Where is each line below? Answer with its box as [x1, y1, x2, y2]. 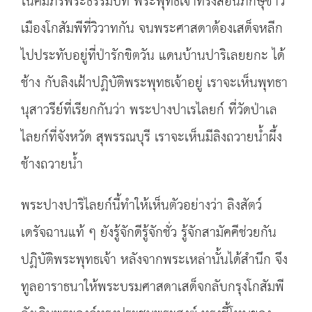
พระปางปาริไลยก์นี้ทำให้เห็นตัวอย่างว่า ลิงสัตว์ [21, 193, 262, 219]
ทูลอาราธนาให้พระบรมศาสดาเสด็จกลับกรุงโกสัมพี [21, 274, 284, 300]
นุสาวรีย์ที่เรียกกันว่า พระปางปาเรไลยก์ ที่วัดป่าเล [21, 97, 277, 123]
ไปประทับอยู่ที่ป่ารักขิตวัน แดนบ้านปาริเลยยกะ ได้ [21, 43, 285, 69]
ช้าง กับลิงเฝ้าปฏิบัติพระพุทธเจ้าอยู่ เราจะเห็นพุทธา [21, 70, 288, 96]
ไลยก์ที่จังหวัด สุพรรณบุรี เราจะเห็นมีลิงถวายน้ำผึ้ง [21, 125, 282, 150]
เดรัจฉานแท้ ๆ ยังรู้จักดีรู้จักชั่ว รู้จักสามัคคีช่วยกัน [21, 220, 276, 246]
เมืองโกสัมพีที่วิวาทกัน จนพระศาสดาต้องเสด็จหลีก [21, 16, 283, 42]
